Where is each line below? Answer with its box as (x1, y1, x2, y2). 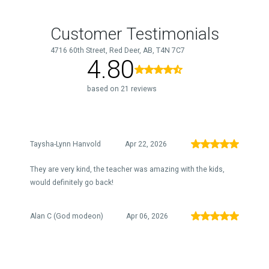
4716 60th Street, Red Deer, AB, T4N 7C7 (50, 46, 185, 55)
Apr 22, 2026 (125, 140, 167, 148)
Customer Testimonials (50, 24, 219, 44)
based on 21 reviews (86, 85, 157, 93)
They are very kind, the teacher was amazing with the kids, (30, 165, 225, 174)
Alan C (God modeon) (30, 212, 103, 220)
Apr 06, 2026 (126, 212, 168, 220)
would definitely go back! (30, 178, 113, 187)
